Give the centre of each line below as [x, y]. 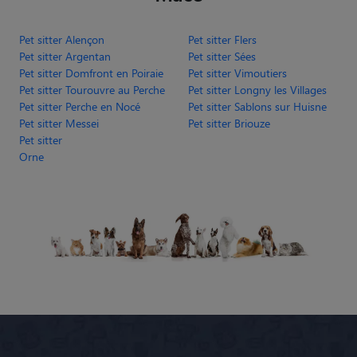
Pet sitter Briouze [229, 123]
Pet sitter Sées [222, 56]
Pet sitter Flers [222, 39]
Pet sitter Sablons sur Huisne [257, 106]
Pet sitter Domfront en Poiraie [91, 73]
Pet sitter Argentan [65, 56]
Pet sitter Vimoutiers [237, 73]
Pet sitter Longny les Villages [257, 89]
